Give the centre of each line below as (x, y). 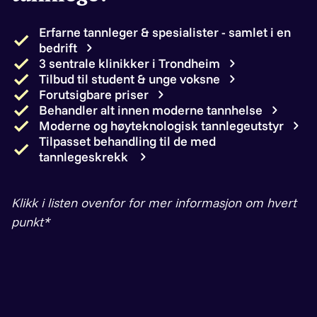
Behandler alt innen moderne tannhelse (151, 110)
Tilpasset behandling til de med (127, 141)
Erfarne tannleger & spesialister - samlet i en (165, 32)
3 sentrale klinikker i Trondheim (129, 63)
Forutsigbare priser (94, 94)
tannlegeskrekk (85, 156)
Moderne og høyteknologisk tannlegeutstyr (161, 125)
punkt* (30, 221)
